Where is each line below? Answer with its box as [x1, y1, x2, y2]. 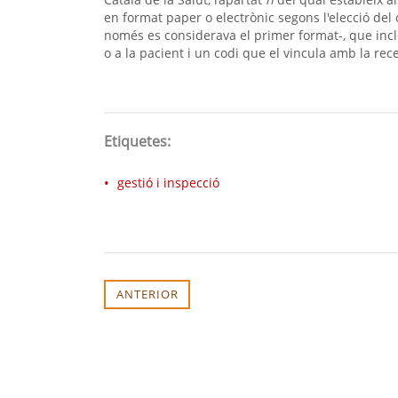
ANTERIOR [115, 285, 179, 302]
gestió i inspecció [117, 174, 219, 192]
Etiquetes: [104, 131, 171, 152]
